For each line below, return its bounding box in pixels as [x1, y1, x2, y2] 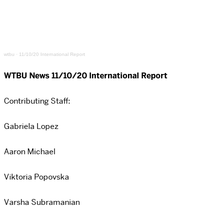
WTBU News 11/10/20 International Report [4, 71, 167, 81]
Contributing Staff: [4, 96, 70, 107]
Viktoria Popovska [4, 172, 69, 182]
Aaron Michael [4, 146, 55, 157]
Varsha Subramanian [4, 197, 80, 208]
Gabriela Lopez [4, 121, 58, 132]
